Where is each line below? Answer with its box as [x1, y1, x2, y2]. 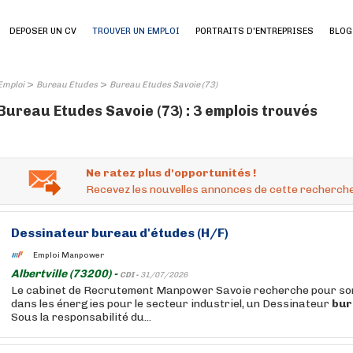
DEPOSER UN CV [9, 26, 76, 36]
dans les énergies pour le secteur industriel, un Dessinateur [11, 297, 332, 310]
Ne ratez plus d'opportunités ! [86, 166, 256, 180]
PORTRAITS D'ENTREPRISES [195, 26, 314, 36]
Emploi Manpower [33, 250, 104, 260]
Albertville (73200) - [11, 267, 120, 281]
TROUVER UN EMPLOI [92, 26, 180, 36]
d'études [139, 225, 195, 240]
